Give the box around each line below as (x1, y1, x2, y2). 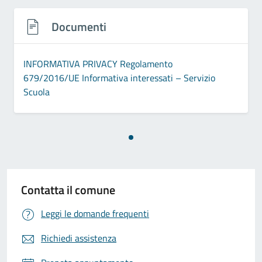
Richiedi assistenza (41, 230, 116, 245)
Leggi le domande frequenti (41, 206, 149, 220)
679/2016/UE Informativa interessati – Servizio (23, 70, 215, 85)
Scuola (23, 84, 50, 99)
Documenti (51, 18, 106, 36)
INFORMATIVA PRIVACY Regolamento (23, 56, 173, 71)
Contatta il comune (21, 180, 115, 199)
